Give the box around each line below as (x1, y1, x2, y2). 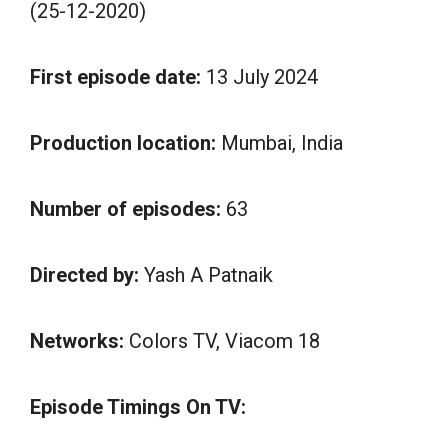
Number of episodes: (30, 197, 221, 222)
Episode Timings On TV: (30, 395, 246, 420)
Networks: (30, 329, 124, 354)
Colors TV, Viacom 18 (124, 329, 320, 354)
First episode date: (30, 65, 201, 90)
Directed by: (30, 263, 139, 288)
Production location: (30, 131, 216, 156)
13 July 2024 (201, 65, 318, 90)
